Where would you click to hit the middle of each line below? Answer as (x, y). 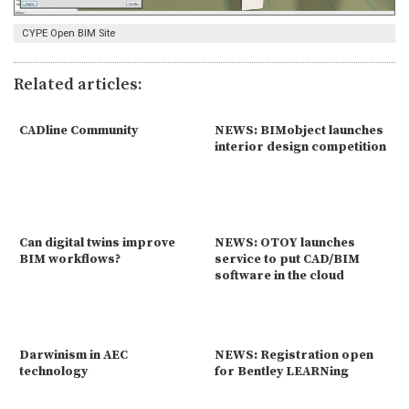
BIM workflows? (70, 259)
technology (53, 371)
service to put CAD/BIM (287, 259)
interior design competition (300, 147)
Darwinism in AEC (73, 355)
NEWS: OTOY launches (285, 242)
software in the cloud (279, 275)
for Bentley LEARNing (282, 371)
